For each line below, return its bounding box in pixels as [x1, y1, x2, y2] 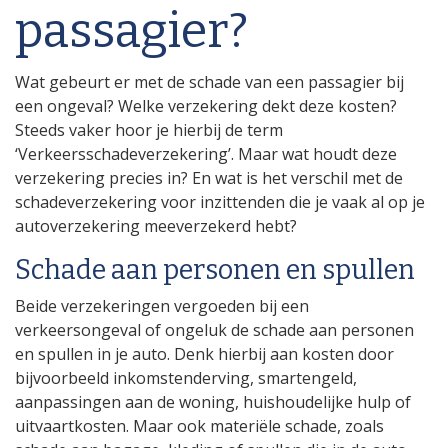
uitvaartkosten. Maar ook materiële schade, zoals [15, 415, 384, 437]
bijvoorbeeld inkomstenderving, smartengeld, [15, 367, 357, 389]
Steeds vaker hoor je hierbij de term [15, 118, 283, 141]
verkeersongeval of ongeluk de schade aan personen [15, 319, 414, 341]
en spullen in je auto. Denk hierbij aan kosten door [15, 343, 394, 365]
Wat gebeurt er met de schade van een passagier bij [15, 70, 404, 93]
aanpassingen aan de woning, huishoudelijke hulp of [15, 391, 411, 413]
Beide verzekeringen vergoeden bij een [15, 295, 309, 317]
